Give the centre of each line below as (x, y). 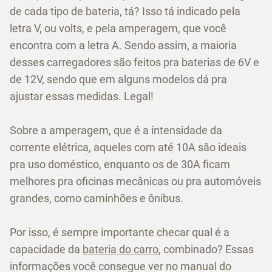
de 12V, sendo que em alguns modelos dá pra (118, 80)
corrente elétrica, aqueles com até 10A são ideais (128, 148)
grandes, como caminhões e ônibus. (97, 199)
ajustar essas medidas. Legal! (82, 97)
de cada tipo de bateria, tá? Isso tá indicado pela (125, 12)
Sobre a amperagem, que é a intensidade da (116, 131)
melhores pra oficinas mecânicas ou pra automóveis (135, 182)
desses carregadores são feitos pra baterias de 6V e (134, 63)
